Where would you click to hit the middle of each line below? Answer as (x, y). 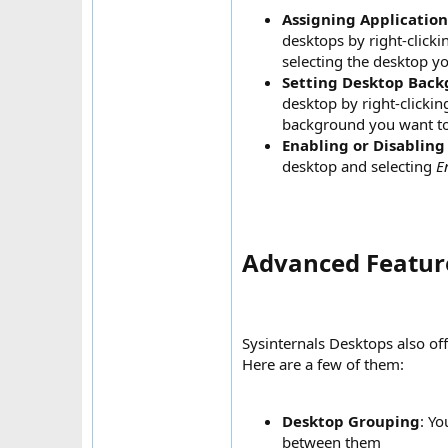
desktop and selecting (359, 166)
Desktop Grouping (351, 421)
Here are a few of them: (323, 364)
